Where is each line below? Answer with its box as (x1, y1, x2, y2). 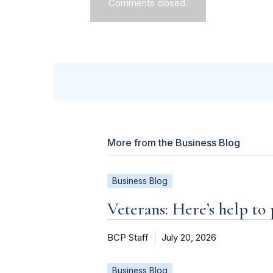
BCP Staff (107, 232, 149, 244)
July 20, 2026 (161, 232, 216, 244)
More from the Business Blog (107, 136, 240, 149)
